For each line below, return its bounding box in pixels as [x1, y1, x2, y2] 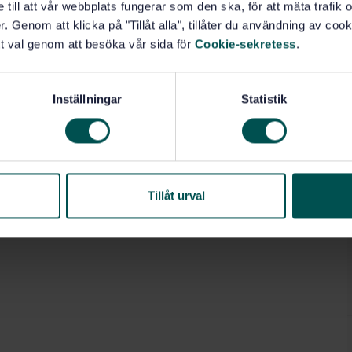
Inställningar [52, 92, 123, 106]
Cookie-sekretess [194, 37, 296, 51]
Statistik [241, 92, 287, 106]
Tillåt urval [147, 189, 205, 203]
